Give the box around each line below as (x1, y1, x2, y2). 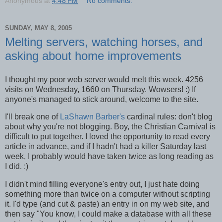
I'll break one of (5, 112, 60, 121)
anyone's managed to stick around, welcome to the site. (5, 95, 198, 104)
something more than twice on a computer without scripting (5, 190, 210, 199)
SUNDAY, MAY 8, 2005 (5, 24, 72, 32)
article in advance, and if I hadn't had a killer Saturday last (5, 142, 206, 151)
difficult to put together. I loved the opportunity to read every (5, 132, 210, 141)
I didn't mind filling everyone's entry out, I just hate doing (5, 180, 200, 189)
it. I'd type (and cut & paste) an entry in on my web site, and (5, 200, 210, 209)
